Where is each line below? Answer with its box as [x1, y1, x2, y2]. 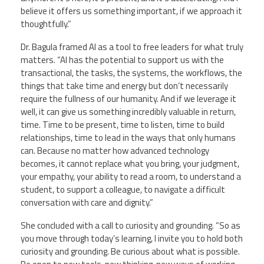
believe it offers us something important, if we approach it [21, 4, 242, 18]
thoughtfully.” [21, 16, 71, 31]
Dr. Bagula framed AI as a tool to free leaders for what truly [21, 39, 243, 54]
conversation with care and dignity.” [21, 195, 153, 209]
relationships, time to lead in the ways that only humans [21, 130, 236, 144]
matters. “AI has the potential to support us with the [21, 52, 224, 67]
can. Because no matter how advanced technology [21, 143, 209, 157]
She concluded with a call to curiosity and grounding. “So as [21, 219, 240, 232]
